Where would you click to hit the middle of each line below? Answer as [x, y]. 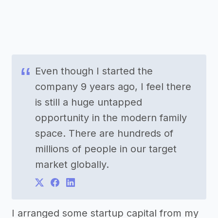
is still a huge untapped [89, 102]
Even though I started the [94, 71]
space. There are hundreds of [104, 134]
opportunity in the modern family [111, 118]
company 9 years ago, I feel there [113, 87]
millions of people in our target [106, 149]
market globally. [72, 165]
